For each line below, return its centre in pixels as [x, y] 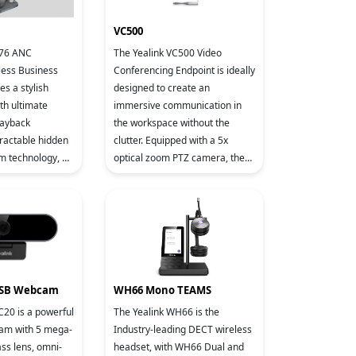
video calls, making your [166, 193]
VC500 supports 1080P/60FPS [179, 175]
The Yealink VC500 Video [168, 53]
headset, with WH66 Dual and [179, 347]
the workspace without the [172, 123]
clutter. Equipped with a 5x [171, 140]
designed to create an [162, 88]
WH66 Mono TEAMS [163, 290]
